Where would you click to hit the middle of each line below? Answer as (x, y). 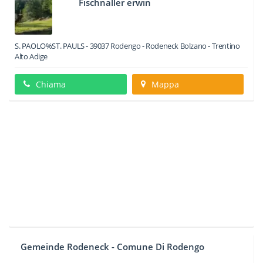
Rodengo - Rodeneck (145, 46)
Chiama (51, 84)
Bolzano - (195, 46)
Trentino (226, 46)
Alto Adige (31, 56)
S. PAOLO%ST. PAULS (50, 46)
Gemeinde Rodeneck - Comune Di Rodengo (112, 247)
